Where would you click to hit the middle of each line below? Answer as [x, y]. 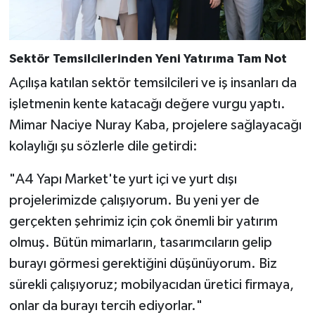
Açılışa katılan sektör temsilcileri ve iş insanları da [153, 83]
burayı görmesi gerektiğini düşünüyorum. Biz [143, 264]
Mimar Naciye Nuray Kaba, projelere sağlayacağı [155, 126]
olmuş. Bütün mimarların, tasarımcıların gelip [140, 243]
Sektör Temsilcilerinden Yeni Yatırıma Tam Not [148, 59]
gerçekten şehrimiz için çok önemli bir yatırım [143, 222]
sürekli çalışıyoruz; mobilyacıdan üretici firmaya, [151, 285]
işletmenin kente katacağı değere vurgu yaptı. [147, 104]
